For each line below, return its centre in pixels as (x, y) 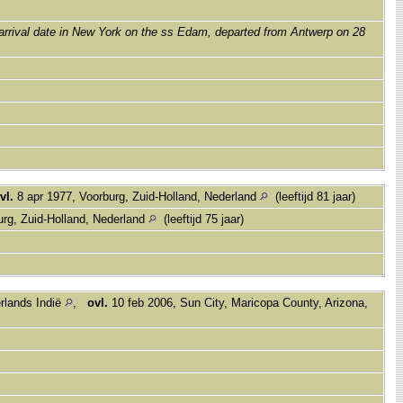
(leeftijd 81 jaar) (313, 196)
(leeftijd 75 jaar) (202, 219)
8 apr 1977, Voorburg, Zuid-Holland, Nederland (137, 196)
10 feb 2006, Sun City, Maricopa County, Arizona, (238, 302)
